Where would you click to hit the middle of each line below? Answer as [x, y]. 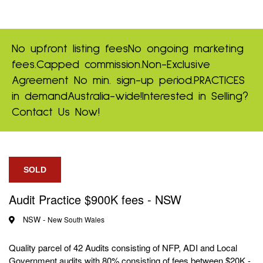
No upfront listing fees [70, 49]
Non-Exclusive [176, 65]
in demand [40, 96]
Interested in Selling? [195, 96]
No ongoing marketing [186, 49]
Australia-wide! [105, 96]
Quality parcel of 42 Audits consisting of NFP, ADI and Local [123, 247]
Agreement [43, 80]
